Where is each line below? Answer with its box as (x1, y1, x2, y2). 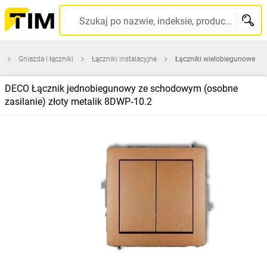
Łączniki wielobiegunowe (175, 55, 255, 63)
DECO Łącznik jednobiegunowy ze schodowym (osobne (5, 83, 238, 94)
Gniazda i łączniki (18, 55, 73, 63)
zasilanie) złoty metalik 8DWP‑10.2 (5, 96, 152, 107)
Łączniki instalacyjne (92, 55, 157, 63)
